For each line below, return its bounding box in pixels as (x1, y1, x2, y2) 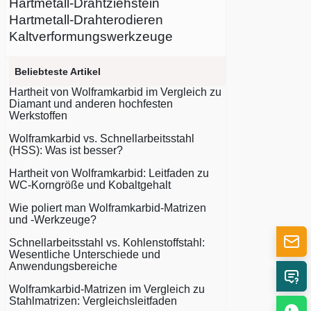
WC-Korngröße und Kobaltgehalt (9, 179, 171, 191)
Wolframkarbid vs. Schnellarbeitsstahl (9, 133, 194, 144)
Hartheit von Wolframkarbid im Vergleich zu (9, 86, 221, 98)
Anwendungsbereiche (9, 260, 117, 272)
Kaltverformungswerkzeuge (9, 29, 173, 44)
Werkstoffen (9, 110, 67, 121)
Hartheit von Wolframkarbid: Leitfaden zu (9, 167, 209, 179)
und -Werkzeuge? (9, 214, 96, 226)
